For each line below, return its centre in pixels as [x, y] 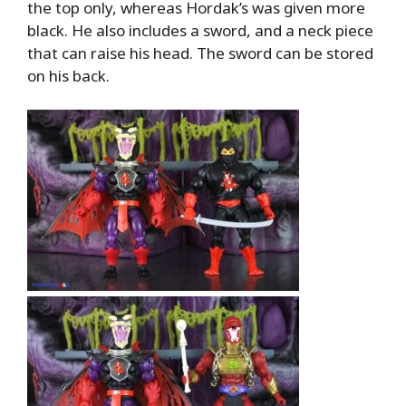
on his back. [68, 75]
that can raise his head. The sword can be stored [200, 53]
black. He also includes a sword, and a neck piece [200, 30]
